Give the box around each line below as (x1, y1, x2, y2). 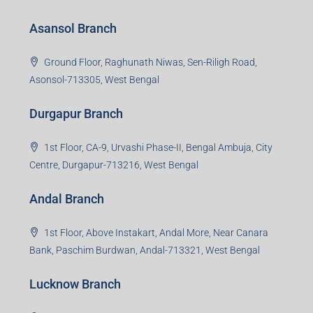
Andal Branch (29, 191, 104, 207)
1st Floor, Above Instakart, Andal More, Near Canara (44, 227, 268, 239)
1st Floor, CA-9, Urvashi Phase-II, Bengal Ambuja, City (44, 142, 272, 154)
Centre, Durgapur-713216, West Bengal (29, 159, 198, 171)
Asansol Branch (29, 21, 117, 36)
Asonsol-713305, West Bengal (29, 74, 159, 86)
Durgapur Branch (29, 106, 123, 122)
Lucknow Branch (29, 277, 121, 292)
